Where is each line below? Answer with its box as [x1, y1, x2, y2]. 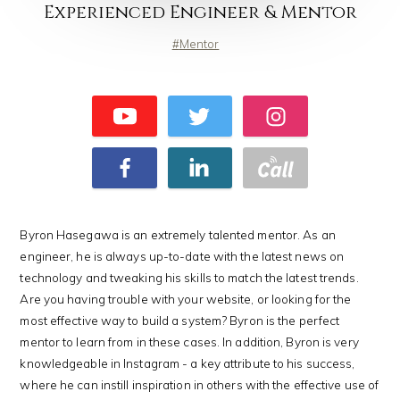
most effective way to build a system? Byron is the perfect [20, 312, 340, 328]
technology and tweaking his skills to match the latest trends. [20, 269, 359, 285]
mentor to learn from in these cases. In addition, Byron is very [20, 333, 359, 349]
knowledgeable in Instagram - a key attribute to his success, [20, 354, 355, 371]
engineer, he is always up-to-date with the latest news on [20, 247, 345, 263]
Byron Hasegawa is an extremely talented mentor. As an [20, 226, 336, 242]
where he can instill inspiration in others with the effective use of [20, 376, 379, 392]
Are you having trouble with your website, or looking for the [20, 290, 352, 306]
